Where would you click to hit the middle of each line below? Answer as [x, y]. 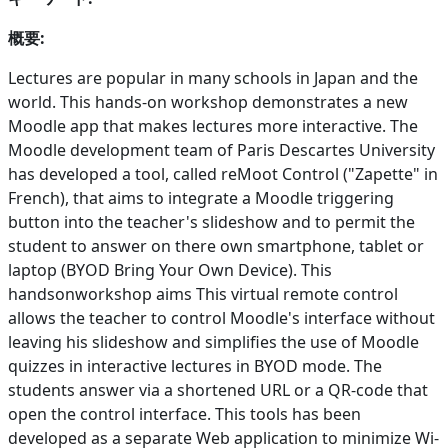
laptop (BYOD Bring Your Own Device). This [170, 269]
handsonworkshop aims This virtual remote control [203, 293]
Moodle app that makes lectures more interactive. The [213, 125]
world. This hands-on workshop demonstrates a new [208, 101]
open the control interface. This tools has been [184, 413]
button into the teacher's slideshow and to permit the [211, 221]
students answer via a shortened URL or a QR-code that [218, 389]
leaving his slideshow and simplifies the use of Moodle [213, 341]
